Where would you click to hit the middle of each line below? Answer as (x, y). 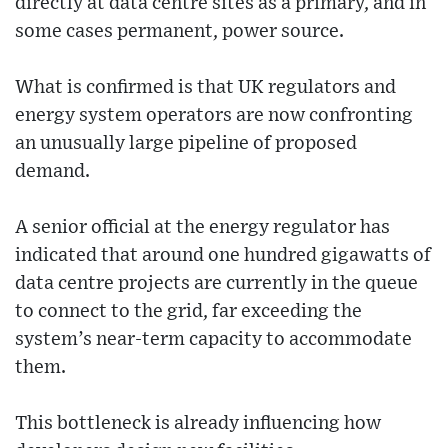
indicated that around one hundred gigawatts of (223, 256)
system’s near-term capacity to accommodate (213, 340)
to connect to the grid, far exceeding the (188, 312)
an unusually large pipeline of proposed (186, 144)
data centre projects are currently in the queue (216, 284)
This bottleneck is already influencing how (198, 424)
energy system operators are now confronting (214, 116)
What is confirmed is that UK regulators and (205, 88)
